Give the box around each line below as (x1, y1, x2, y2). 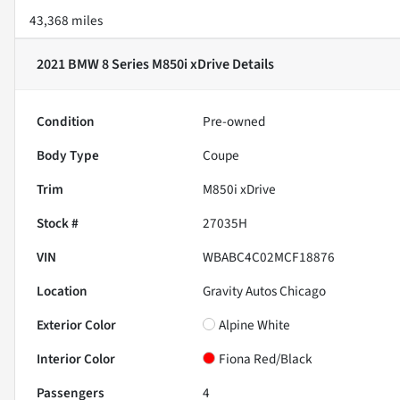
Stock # (37, 212, 79, 233)
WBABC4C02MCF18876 (203, 246, 336, 267)
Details (229, 54, 274, 74)
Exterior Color (37, 314, 116, 335)
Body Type (37, 145, 99, 165)
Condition (37, 111, 95, 131)
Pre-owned (203, 111, 266, 131)
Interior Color (37, 348, 115, 369)
